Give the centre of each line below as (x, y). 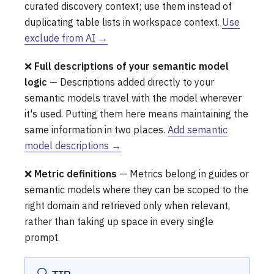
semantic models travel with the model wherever (133, 98)
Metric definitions (76, 173)
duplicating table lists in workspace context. (123, 22)
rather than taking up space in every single (119, 221)
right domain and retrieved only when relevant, (127, 205)
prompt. (42, 237)
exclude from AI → (66, 38)
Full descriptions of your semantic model (131, 66)
